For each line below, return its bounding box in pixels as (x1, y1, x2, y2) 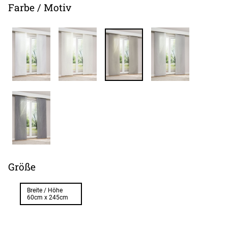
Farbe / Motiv (8, 1, 71, 14)
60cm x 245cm (27, 193, 68, 201)
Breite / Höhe (27, 186, 63, 194)
